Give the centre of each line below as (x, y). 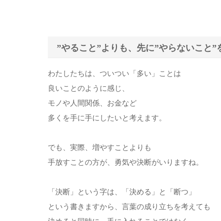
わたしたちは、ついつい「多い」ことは (114, 74)
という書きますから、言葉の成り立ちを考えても (129, 207)
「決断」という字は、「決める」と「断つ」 (122, 192)
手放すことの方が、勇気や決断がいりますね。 (126, 163)
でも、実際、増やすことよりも (100, 148)
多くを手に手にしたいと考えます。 (107, 118)
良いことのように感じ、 (89, 89)
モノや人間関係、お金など (92, 103)
